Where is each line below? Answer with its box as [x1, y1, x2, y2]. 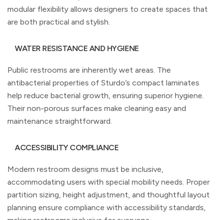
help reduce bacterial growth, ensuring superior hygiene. [7, 90, 204, 100]
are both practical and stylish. [7, 17, 110, 27]
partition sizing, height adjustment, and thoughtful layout [7, 190, 210, 199]
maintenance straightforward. [7, 116, 112, 126]
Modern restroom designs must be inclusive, [7, 164, 164, 174]
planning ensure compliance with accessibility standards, [7, 202, 206, 212]
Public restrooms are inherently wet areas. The [7, 65, 171, 75]
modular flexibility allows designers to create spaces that [7, 4, 208, 14]
